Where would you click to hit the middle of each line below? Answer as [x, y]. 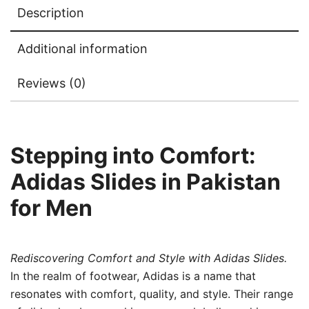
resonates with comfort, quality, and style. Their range [152, 293]
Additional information [82, 48]
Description [51, 12]
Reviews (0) [52, 83]
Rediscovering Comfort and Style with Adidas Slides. [149, 258]
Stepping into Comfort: [133, 155]
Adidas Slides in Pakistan [146, 181]
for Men [51, 208]
